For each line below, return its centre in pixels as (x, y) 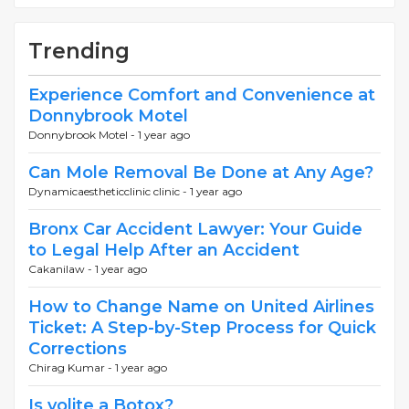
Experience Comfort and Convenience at (202, 95)
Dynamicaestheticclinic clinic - (109, 192)
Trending (79, 52)
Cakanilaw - (62, 269)
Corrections (78, 349)
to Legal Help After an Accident (164, 251)
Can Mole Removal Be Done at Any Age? (201, 173)
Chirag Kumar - (72, 368)
